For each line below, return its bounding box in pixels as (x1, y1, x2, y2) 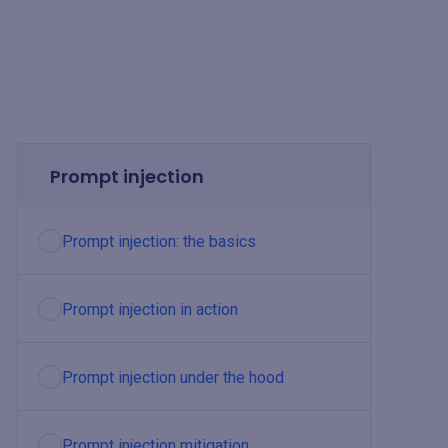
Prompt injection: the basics (62, 232, 256, 251)
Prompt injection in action (62, 300, 238, 319)
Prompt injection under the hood (62, 368, 284, 387)
